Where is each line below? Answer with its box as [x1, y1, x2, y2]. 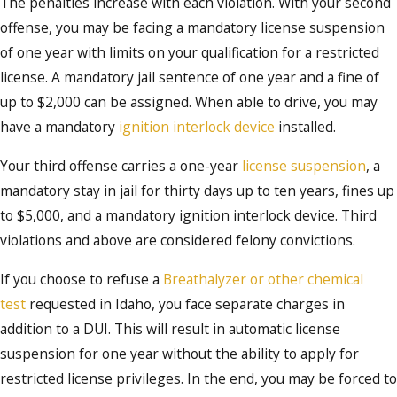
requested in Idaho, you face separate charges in [26, 293, 345, 314]
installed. [275, 117, 339, 137]
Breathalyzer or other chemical [163, 269, 363, 289]
